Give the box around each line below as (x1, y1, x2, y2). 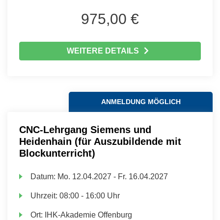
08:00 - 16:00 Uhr (59, 192, 120, 200)
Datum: (30, 172, 58, 181)
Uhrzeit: (30, 192, 60, 200)
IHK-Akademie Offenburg (45, 211, 133, 219)
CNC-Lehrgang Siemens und (19, 124, 151, 135)
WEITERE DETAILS (66, 47, 139, 55)
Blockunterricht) (19, 148, 95, 159)
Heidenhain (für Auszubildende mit (19, 136, 181, 147)
